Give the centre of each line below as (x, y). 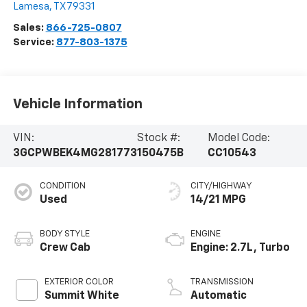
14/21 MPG (218, 200)
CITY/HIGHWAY (221, 186)
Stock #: (158, 139)
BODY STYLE (64, 234)
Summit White (82, 296)
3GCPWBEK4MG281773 (75, 154)
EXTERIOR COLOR (79, 282)
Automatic (219, 296)
